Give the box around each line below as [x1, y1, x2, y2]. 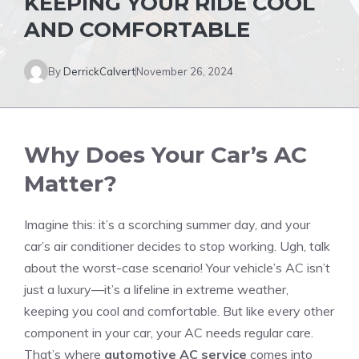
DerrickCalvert [63, 64, 135, 78]
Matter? [24, 170, 117, 197]
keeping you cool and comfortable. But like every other [24, 303, 334, 319]
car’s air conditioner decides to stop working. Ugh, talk [24, 238, 330, 254]
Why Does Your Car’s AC [24, 141, 307, 168]
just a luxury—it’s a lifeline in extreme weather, [24, 281, 288, 297]
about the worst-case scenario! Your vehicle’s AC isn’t [24, 260, 330, 276]
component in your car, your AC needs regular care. [24, 325, 313, 341]
